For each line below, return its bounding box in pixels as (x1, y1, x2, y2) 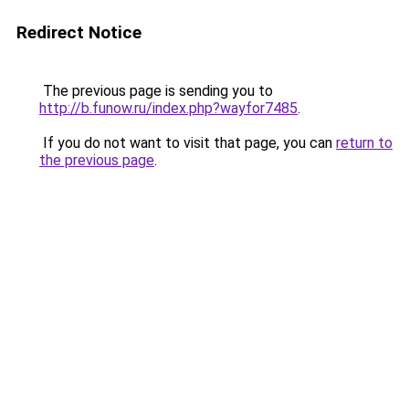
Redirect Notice (16, 22, 142, 43)
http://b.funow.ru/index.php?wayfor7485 (39, 100, 298, 117)
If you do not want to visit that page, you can (39, 134, 336, 152)
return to (336, 134, 393, 152)
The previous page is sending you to (39, 82, 273, 100)
